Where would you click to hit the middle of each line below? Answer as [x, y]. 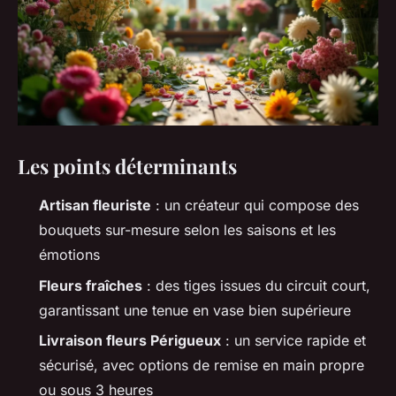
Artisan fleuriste [95, 206]
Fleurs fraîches [91, 285]
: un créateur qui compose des [255, 206]
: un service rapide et [293, 341]
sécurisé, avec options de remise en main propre [202, 366]
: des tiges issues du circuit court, [256, 285]
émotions [69, 255]
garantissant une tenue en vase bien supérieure [195, 310]
